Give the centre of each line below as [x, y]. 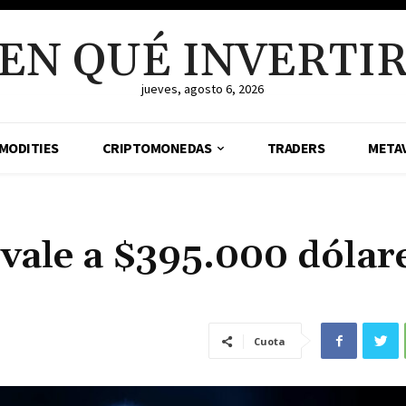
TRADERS [296, 148]
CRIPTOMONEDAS [157, 148]
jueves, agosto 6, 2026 [203, 89]
